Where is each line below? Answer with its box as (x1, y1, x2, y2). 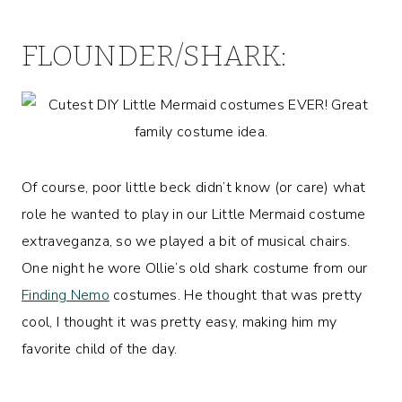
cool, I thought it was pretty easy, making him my (22, 311, 337, 332)
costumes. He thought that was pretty (109, 284, 363, 305)
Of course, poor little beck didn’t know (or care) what (22, 177, 366, 197)
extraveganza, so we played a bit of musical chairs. (22, 231, 351, 251)
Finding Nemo (22, 284, 109, 305)
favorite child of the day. (22, 338, 178, 359)
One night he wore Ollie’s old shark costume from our (22, 258, 368, 278)
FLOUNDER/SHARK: (22, 38, 287, 73)
